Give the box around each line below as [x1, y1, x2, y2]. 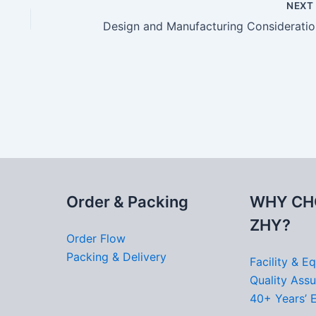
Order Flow [66, 231, 126, 245]
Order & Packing [66, 193, 188, 211]
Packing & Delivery [66, 250, 166, 264]
